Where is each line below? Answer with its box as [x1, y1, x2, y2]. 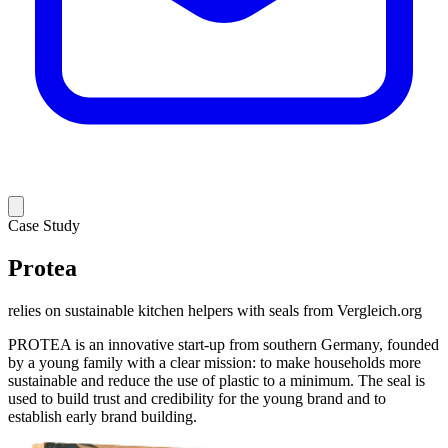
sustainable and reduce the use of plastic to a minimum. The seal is [8, 371, 425, 389]
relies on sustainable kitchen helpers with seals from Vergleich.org [8, 301, 422, 319]
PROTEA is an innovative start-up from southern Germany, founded [8, 335, 439, 353]
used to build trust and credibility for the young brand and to [8, 389, 386, 407]
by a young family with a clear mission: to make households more [8, 353, 421, 371]
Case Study [8, 217, 80, 234]
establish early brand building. [8, 407, 197, 425]
